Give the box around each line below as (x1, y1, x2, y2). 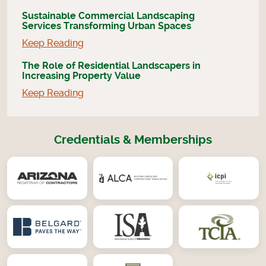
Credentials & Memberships (54, 134, 212, 147)
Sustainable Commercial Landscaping (22, 11, 195, 21)
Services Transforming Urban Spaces (22, 21, 191, 31)
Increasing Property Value (22, 71, 141, 81)
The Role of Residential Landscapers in (22, 61, 201, 71)
